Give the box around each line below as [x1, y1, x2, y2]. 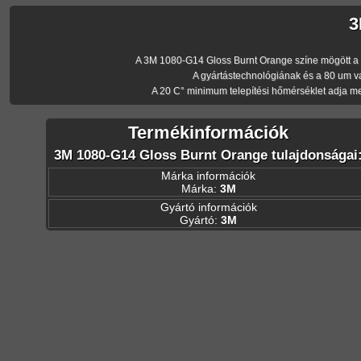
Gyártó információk [160, 200, 257, 214]
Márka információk [161, 168, 256, 182]
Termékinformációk [128, 122, 289, 143]
